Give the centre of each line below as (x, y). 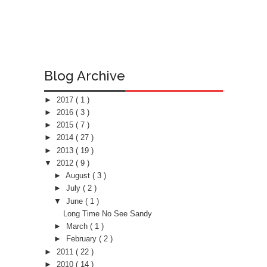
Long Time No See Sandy (108, 213)
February (82, 239)
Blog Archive (85, 75)
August (79, 176)
